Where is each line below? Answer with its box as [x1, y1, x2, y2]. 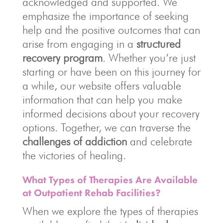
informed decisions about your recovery [22, 107, 200, 120]
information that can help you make [22, 93, 182, 107]
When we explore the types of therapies [22, 205, 198, 218]
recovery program [22, 51, 103, 65]
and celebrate [126, 135, 192, 148]
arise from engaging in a [22, 37, 136, 51]
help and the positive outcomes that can [22, 23, 200, 37]
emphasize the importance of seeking [22, 9, 189, 23]
